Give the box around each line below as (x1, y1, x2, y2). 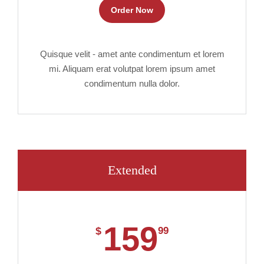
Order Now (111, 5, 153, 15)
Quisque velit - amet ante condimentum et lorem (39, 49, 225, 59)
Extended (107, 163, 157, 177)
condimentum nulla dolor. (84, 78, 180, 88)
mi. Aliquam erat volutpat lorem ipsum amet (49, 64, 215, 74)
